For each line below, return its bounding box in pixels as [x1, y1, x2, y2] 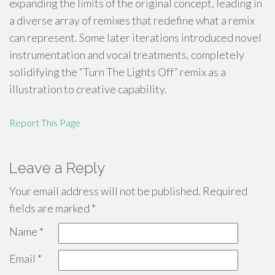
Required [201, 184, 247, 198]
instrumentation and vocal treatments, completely [9, 48, 244, 61]
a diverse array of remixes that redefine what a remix [9, 14, 255, 27]
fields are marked [9, 201, 91, 215]
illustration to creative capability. [9, 82, 167, 96]
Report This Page [9, 117, 80, 128]
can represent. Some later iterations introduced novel [9, 31, 261, 44]
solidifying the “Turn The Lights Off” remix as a [9, 65, 226, 79]
